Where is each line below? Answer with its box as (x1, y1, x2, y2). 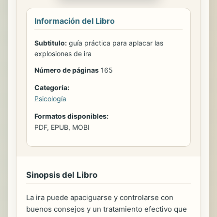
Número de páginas (34, 65, 99, 74)
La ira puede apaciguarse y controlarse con (26, 192, 173, 202)
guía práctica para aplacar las (67, 38, 163, 47)
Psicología (34, 94, 66, 103)
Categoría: (34, 83, 69, 92)
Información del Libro (34, 15, 115, 26)
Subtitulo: (34, 38, 67, 47)
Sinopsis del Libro (26, 170, 97, 180)
